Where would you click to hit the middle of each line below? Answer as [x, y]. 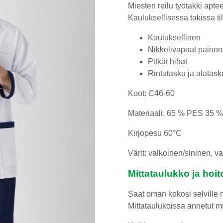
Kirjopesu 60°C [155, 133]
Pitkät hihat [167, 62]
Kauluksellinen [174, 38]
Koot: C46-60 [151, 94]
